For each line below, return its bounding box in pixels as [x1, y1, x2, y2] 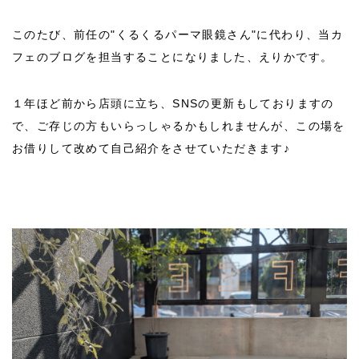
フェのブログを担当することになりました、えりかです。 [12, 50, 333, 63]
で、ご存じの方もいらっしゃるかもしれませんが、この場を [12, 119, 345, 132]
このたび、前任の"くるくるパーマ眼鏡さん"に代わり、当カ [12, 28, 344, 41]
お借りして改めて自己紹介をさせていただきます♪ [12, 142, 291, 155]
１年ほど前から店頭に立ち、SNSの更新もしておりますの [12, 97, 334, 110]
